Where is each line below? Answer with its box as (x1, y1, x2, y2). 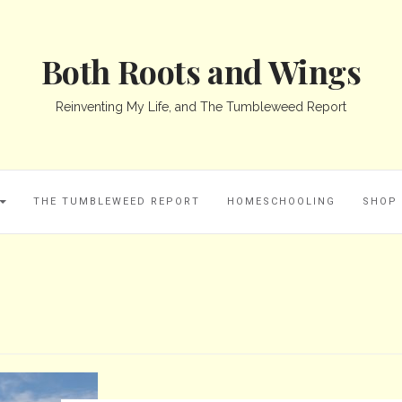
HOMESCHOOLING (227, 196, 336, 207)
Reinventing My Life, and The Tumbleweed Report (56, 100, 346, 114)
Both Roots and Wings (40, 49, 362, 92)
